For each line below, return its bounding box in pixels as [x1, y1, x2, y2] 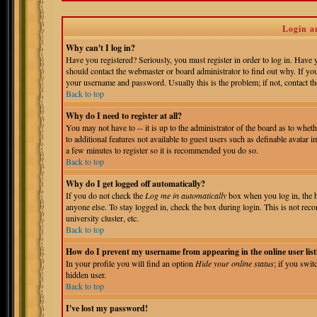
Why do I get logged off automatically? [66, 178, 205, 190]
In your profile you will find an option [66, 258, 195, 269]
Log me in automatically [145, 190, 226, 201]
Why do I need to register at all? [66, 110, 182, 122]
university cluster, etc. [66, 212, 139, 224]
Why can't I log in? [66, 42, 135, 54]
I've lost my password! [66, 302, 148, 314]
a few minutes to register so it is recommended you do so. [66, 144, 258, 156]
